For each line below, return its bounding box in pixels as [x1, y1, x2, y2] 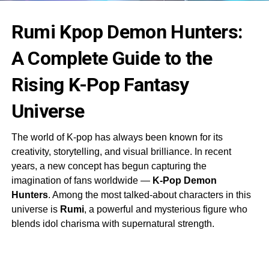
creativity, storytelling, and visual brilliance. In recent [11, 146, 231, 157]
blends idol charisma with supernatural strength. [11, 218, 214, 229]
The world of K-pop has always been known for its [11, 131, 223, 142]
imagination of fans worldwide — [11, 175, 153, 186]
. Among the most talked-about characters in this [47, 189, 251, 200]
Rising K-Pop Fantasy [11, 73, 189, 96]
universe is [11, 204, 60, 214]
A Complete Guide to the [11, 46, 212, 70]
